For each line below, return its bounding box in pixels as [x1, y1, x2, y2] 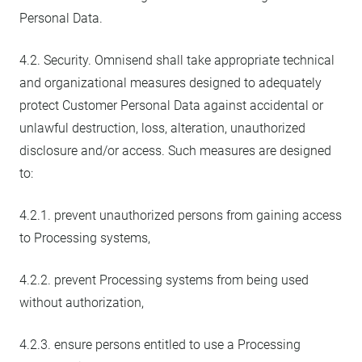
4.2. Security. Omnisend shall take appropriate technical [19, 53, 335, 68]
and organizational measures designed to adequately [19, 75, 322, 90]
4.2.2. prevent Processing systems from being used [19, 272, 309, 288]
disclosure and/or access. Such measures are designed [19, 143, 331, 158]
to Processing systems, [19, 230, 150, 246]
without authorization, [19, 295, 144, 310]
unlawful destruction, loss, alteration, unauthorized [19, 120, 305, 136]
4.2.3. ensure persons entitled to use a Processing [19, 337, 301, 352]
